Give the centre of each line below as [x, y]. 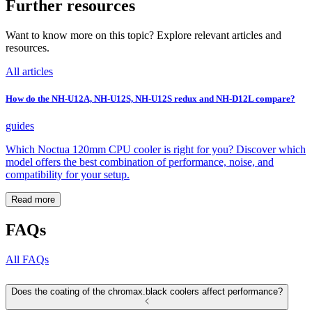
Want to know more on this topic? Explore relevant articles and [143, 36]
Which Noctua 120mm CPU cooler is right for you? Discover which [156, 150]
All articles [29, 72]
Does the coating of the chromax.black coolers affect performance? [147, 292]
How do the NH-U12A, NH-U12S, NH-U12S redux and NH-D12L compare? [150, 99]
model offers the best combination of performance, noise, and [140, 162]
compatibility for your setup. [68, 175]
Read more [33, 200]
